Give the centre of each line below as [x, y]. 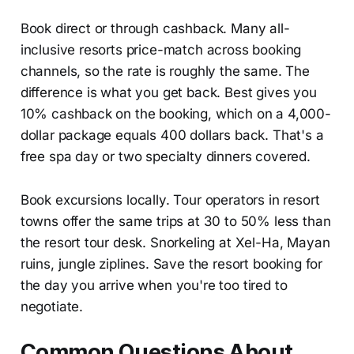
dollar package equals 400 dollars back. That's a [172, 135]
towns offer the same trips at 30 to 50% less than [175, 221]
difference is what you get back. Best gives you [168, 92]
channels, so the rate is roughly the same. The [165, 71]
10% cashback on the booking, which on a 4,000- [175, 113]
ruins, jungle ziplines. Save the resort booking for [171, 264]
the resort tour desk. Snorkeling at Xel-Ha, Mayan [175, 242]
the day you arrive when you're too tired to [154, 285]
